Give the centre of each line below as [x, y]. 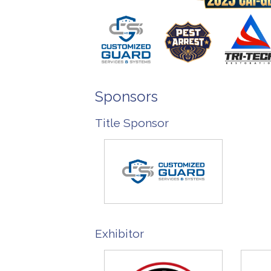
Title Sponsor [132, 122]
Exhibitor [119, 234]
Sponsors [126, 96]
